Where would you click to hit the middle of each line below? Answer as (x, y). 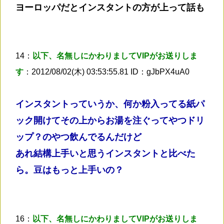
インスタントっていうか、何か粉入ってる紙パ (110, 104)
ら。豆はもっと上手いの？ (69, 170)
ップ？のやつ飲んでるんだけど (78, 137)
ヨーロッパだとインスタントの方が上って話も (110, 7)
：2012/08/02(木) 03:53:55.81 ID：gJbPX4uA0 (106, 71)
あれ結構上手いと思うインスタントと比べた (105, 153)
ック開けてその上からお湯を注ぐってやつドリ (110, 120)
